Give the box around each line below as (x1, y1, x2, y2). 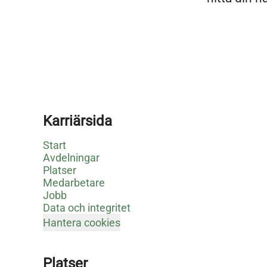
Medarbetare (43, 176, 105, 190)
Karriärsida (43, 113, 112, 130)
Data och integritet (43, 201, 131, 215)
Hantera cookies (43, 216, 120, 229)
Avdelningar (43, 151, 100, 164)
